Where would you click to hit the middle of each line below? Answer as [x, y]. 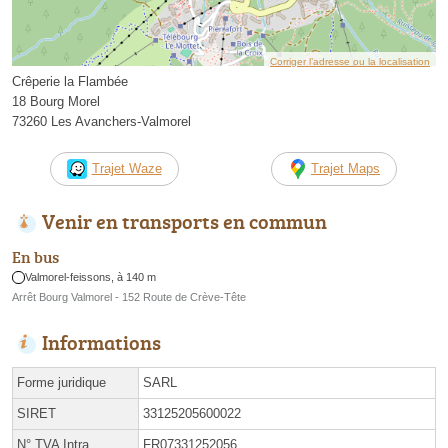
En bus [35, 257]
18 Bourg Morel [56, 101]
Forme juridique [61, 383]
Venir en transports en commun [184, 220]
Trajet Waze [126, 168]
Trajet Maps [345, 168]
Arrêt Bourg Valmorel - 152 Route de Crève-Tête [129, 297]
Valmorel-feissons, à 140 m [91, 277]
